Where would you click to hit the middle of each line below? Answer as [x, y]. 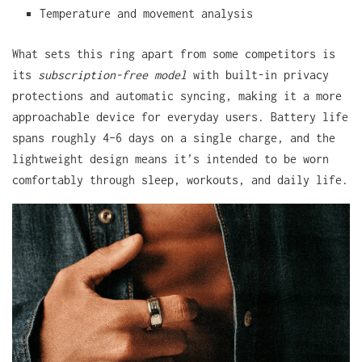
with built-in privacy [258, 75]
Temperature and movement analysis [147, 13]
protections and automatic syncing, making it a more [177, 96]
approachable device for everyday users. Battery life [180, 117]
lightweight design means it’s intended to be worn [170, 159]
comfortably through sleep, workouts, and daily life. [180, 180]
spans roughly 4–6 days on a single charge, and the [174, 138]
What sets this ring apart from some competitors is [174, 54]
